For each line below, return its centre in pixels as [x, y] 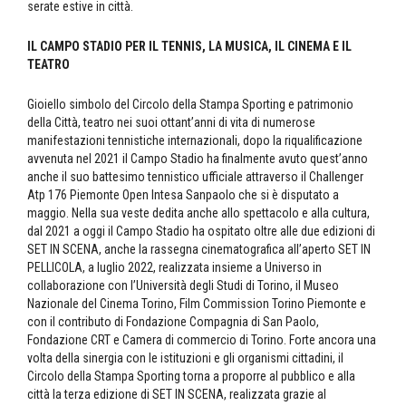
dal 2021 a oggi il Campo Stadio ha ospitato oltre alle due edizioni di [201, 232]
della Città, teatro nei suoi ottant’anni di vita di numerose [171, 123]
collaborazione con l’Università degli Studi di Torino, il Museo [183, 286]
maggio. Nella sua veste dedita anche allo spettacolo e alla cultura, [198, 213]
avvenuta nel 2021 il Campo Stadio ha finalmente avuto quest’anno [198, 159]
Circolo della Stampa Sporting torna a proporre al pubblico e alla [191, 377]
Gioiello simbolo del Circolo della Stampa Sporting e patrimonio [190, 105]
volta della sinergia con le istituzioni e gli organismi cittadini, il [185, 358]
